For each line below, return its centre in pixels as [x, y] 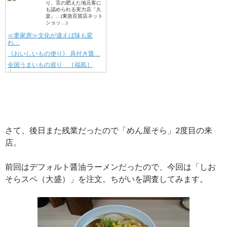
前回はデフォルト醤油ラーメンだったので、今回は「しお [110, 167]
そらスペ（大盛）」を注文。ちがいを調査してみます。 [106, 179]
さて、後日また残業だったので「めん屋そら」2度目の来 [109, 130]
